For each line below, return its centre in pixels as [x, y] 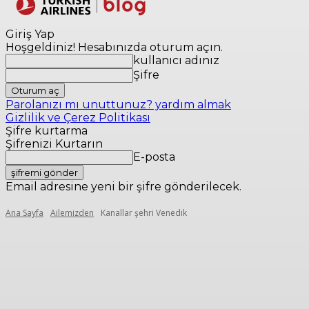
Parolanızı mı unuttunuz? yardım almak [118, 104]
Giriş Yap [30, 34]
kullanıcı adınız [176, 60]
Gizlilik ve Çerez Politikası [78, 118]
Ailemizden [72, 213]
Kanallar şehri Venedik [144, 213]
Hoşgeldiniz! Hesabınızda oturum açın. [114, 47]
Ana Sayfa [24, 213]
